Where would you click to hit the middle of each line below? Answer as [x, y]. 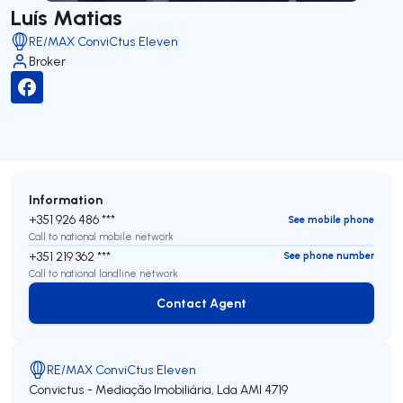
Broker [47, 61]
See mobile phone [331, 219]
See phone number [329, 255]
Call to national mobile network [101, 237]
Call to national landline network [103, 273]
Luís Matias [67, 17]
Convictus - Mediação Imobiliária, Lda [133, 390]
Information [66, 199]
